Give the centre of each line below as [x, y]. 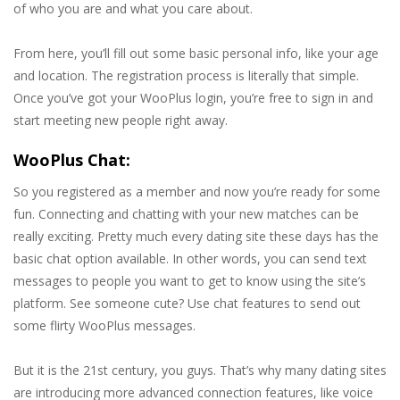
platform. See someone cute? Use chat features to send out [187, 304]
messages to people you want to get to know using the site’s [190, 281]
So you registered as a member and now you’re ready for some [197, 192]
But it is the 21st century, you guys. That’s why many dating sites [200, 371]
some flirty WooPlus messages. [104, 326]
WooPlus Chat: [72, 160]
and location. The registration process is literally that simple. [186, 76]
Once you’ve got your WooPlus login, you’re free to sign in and [193, 98]
